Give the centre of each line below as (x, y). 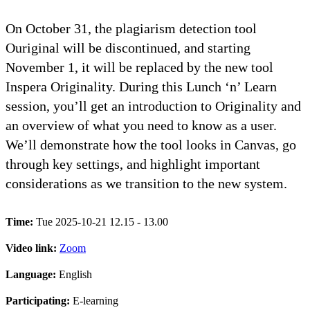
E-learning (95, 300)
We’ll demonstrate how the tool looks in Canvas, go (151, 144)
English (75, 274)
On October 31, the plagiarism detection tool (131, 28)
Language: (32, 274)
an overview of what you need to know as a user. (141, 125)
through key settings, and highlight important (133, 164)
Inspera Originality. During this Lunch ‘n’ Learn (141, 86)
